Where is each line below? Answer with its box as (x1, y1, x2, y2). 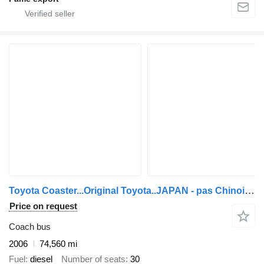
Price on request (9, 200, 77, 211)
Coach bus (9, 221, 51, 232)
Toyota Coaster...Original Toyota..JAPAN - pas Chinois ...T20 (245, 184, 255, 196)
